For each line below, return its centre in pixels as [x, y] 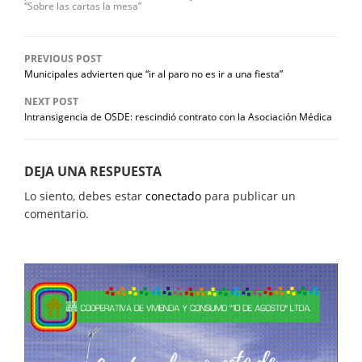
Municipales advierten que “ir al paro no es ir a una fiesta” [154, 74]
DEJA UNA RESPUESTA [93, 171]
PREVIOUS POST [63, 58]
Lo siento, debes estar [85, 196]
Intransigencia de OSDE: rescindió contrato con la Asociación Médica [178, 116]
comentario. [57, 213]
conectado [173, 196]
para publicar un [248, 196]
